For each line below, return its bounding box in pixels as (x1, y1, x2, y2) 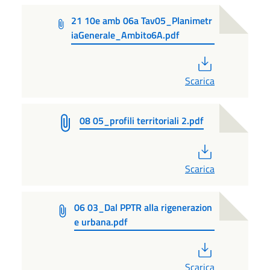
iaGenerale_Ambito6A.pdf (71, 28, 180, 42)
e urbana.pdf (74, 214, 128, 229)
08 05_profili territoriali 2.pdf (80, 113, 204, 128)
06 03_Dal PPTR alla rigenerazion (74, 199, 213, 215)
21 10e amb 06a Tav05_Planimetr (71, 13, 213, 28)
